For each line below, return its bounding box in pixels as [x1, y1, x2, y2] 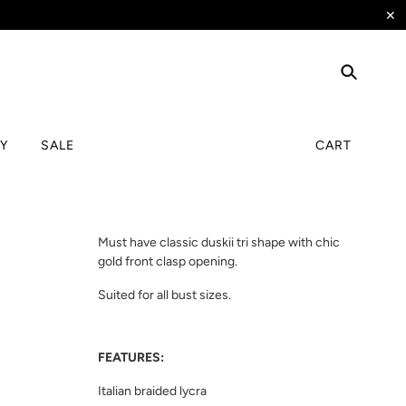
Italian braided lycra [98, 382, 207, 399]
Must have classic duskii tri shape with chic [98, 234, 340, 250]
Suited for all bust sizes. [98, 286, 231, 303]
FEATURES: [98, 349, 164, 365]
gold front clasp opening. [98, 253, 237, 269]
